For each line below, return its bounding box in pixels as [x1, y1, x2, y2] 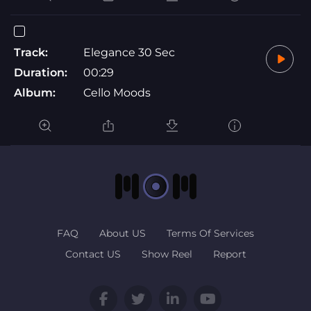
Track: [14, 45, 48, 59]
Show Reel [141, 247, 192, 260]
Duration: [14, 65, 67, 79]
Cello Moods [83, 85, 151, 99]
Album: [14, 85, 56, 99]
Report [212, 247, 246, 260]
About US [99, 226, 146, 239]
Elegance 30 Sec [83, 45, 175, 59]
